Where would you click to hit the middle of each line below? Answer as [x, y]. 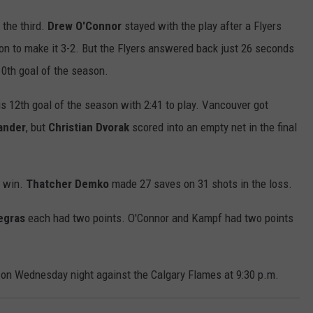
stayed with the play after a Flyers [202, 26]
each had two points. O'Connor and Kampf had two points [159, 218]
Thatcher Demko [67, 184]
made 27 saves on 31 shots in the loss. [201, 184]
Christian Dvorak [89, 128]
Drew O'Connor [85, 26]
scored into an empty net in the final [213, 128]
